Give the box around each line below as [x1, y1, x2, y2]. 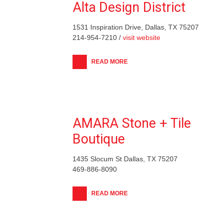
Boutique [73, 131, 125, 147]
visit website [123, 33, 160, 41]
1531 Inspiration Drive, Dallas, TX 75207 [73, 23, 199, 31]
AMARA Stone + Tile [73, 115, 191, 131]
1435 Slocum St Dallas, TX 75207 [73, 154, 178, 163]
